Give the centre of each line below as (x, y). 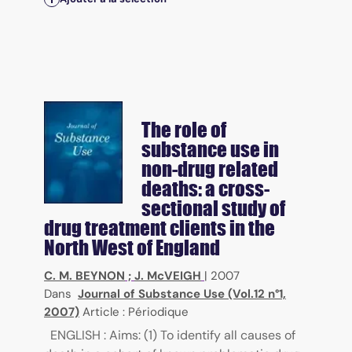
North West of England (132, 248)
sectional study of (213, 209)
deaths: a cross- (205, 189)
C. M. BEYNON (84, 276)
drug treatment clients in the (159, 228)
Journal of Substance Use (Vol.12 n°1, (182, 294)
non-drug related (210, 169)
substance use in (210, 150)
